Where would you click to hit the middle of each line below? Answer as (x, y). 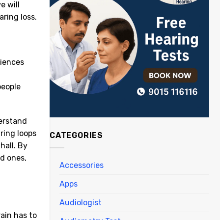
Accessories (82, 165)
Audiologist (81, 202)
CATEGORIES (76, 136)
